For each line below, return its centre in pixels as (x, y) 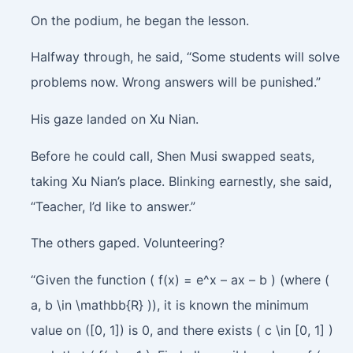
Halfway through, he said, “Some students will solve (185, 57)
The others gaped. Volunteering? (127, 243)
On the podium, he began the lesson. (139, 20)
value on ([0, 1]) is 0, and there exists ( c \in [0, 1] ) (182, 330)
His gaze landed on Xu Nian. (114, 119)
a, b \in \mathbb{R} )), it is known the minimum (169, 305)
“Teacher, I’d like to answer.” (113, 206)
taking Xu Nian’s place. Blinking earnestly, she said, (181, 181)
